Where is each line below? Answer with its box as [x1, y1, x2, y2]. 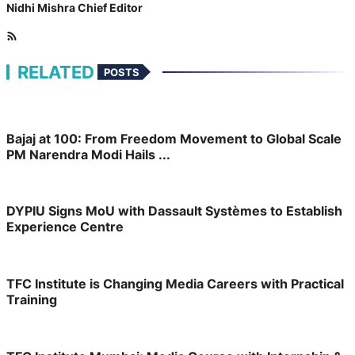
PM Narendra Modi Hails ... [6, 146, 170, 162]
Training [6, 292, 57, 307]
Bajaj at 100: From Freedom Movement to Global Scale [6, 130, 342, 147]
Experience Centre [6, 219, 124, 235]
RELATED [17, 61, 94, 83]
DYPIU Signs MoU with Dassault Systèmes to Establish [6, 203, 342, 219]
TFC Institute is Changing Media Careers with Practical [6, 276, 344, 292]
